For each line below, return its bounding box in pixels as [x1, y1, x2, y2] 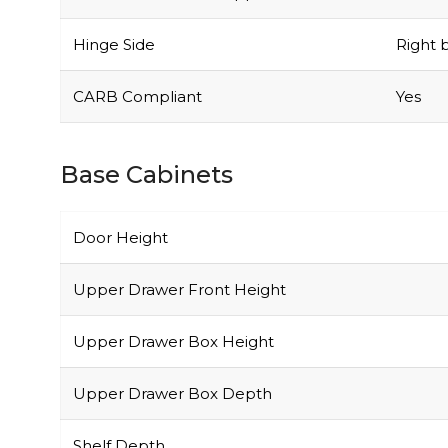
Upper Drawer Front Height [73, 237, 286, 257]
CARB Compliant [73, 44, 202, 64]
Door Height [73, 185, 168, 205]
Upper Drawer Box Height [73, 289, 274, 309]
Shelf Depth [73, 393, 165, 413]
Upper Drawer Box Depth [73, 341, 272, 361]
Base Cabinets [60, 117, 233, 147]
